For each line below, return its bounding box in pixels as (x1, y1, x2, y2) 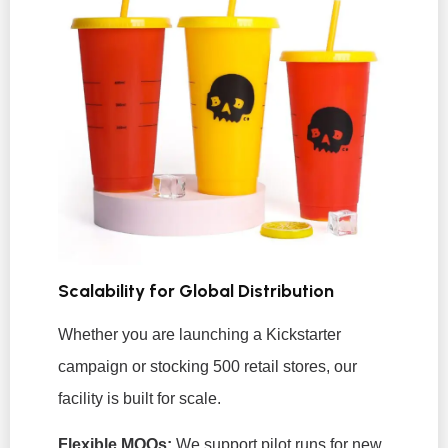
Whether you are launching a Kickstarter (58, 325, 341, 343)
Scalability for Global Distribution (58, 279, 334, 302)
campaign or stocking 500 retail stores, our (58, 357, 357, 375)
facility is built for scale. (58, 389, 221, 407)
